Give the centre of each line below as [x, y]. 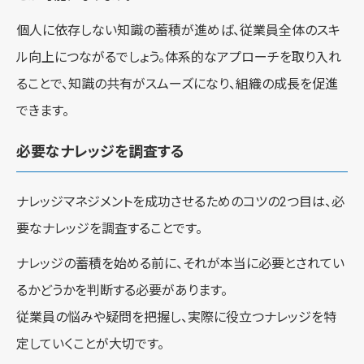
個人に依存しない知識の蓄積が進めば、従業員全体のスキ [178, 30]
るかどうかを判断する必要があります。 [122, 290]
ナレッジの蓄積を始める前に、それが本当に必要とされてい [180, 263]
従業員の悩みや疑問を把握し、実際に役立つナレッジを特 [176, 317]
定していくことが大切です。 [90, 344]
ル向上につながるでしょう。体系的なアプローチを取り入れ [179, 57]
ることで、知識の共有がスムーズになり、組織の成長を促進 [177, 84]
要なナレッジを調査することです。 [109, 228]
